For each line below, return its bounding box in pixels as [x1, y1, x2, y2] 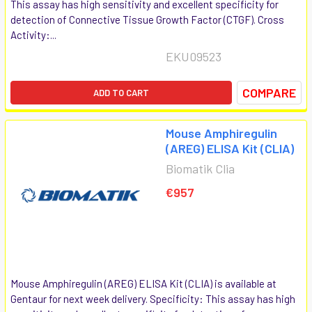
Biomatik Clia [166, 160, 235, 176]
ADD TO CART [93, 86, 149, 98]
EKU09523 [166, 48, 221, 64]
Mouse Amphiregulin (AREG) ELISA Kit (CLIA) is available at [10, 276, 276, 290]
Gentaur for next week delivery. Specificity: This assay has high [10, 292, 295, 305]
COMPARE [242, 84, 296, 100]
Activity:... [10, 28, 56, 41]
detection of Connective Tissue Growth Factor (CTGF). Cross [10, 13, 284, 26]
